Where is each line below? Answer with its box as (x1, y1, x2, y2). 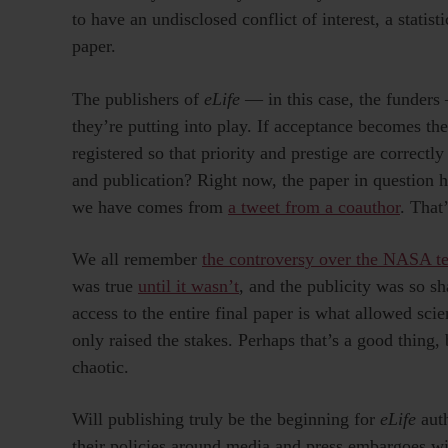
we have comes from (72, 196, 228, 217)
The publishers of (72, 88, 204, 109)
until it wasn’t (138, 275, 239, 296)
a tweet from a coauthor (228, 196, 400, 217)
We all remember (72, 248, 202, 269)
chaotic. (72, 356, 129, 377)
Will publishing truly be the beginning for (72, 408, 380, 429)
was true (72, 275, 138, 296)
